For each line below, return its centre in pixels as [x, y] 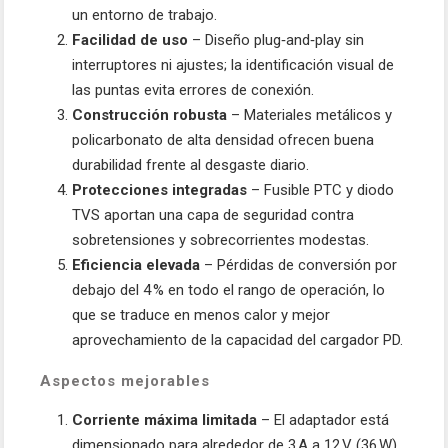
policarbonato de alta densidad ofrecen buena [223, 140]
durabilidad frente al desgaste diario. [190, 165]
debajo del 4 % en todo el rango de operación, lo [228, 290]
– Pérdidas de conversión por [298, 265]
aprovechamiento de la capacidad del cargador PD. [237, 340]
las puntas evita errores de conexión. [193, 90]
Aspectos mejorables [125, 381]
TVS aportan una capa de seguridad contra [213, 215]
